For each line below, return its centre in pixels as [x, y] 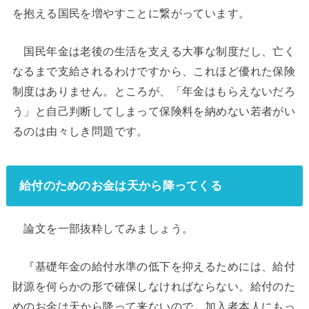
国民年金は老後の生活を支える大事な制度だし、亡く [154, 51]
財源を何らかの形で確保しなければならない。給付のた [154, 286]
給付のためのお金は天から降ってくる [121, 185]
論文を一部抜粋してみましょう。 [103, 228]
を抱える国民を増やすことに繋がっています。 [131, 13]
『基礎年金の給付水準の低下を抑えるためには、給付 [154, 266]
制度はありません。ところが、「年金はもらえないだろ [154, 91]
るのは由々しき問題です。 [80, 131]
